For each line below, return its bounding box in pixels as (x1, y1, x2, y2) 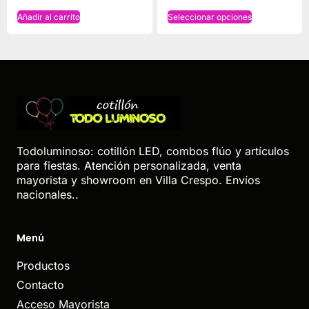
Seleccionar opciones (167, 12, 252, 23)
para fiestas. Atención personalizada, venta (17, 159, 241, 173)
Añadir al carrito (17, 12, 80, 23)
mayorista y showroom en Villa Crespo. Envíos (17, 173, 260, 188)
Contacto (17, 277, 64, 292)
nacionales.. (17, 188, 79, 202)
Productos (17, 258, 70, 272)
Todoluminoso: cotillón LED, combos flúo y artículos (17, 144, 289, 159)
